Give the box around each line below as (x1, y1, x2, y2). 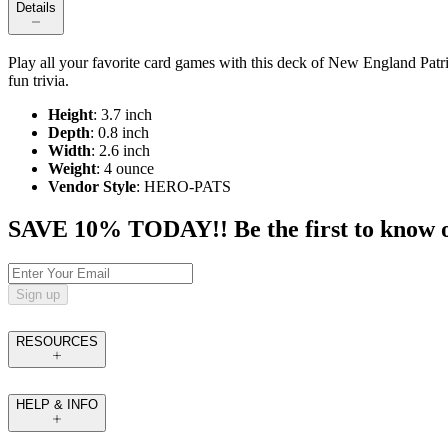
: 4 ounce (96, 160, 154, 178)
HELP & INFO (16, 397, 98, 413)
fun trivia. (8, 72, 69, 90)
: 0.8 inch (90, 124, 149, 142)
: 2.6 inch (91, 142, 150, 160)
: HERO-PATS (136, 178, 231, 196)
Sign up (16, 287, 60, 303)
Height (48, 106, 93, 124)
